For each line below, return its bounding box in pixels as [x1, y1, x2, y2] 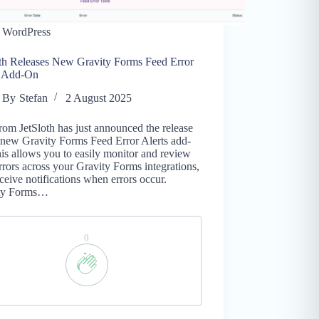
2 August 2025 [65, 91, 132, 104]
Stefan [19, 91, 48, 104]
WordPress [2, 25, 51, 38]
